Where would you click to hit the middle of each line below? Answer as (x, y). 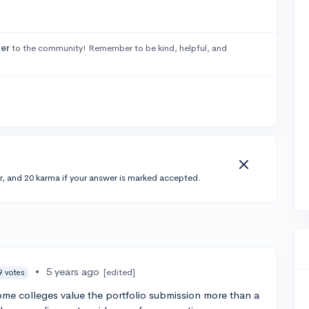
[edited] (120, 272)
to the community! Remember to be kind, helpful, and (118, 48)
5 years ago (73, 271)
